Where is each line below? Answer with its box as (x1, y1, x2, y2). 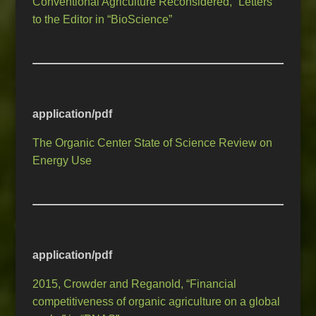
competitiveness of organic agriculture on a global (32, 296, 281, 308)
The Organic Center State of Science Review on (32, 137, 273, 150)
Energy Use (32, 154, 92, 167)
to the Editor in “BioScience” (32, 13, 173, 26)
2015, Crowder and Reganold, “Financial (32, 278, 237, 291)
